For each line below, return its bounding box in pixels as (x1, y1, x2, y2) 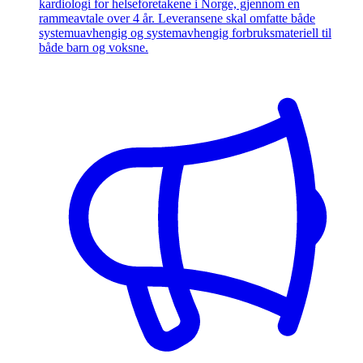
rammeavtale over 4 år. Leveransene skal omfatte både (39, 11, 315, 25)
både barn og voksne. (39, 41, 148, 54)
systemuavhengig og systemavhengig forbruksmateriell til (39, 26, 331, 40)
